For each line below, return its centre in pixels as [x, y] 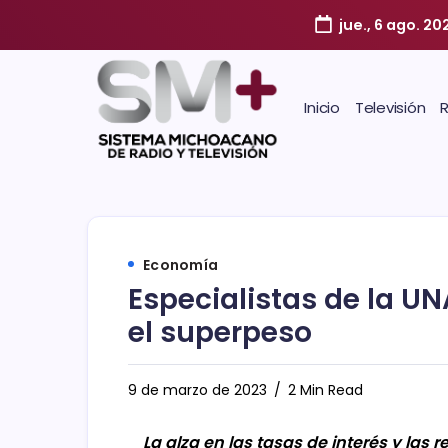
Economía [180, 264]
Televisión [390, 107]
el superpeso [220, 332]
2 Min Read [323, 389]
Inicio [322, 107]
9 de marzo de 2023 [197, 389]
